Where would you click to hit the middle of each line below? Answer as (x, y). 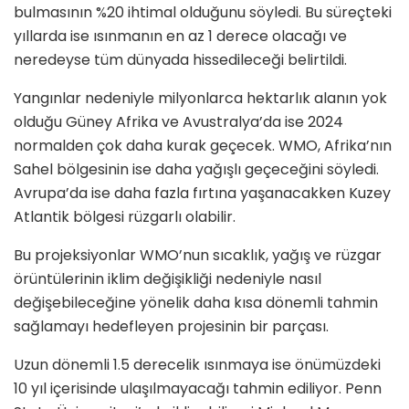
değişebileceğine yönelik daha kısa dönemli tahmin (196, 303)
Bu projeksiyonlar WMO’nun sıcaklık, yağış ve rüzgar (198, 256)
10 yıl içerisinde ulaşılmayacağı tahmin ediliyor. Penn (198, 389)
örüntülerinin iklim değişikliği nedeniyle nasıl (168, 279)
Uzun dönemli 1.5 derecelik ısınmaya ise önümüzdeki (197, 365)
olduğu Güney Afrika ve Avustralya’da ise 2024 (178, 122)
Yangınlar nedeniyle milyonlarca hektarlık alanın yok (200, 99)
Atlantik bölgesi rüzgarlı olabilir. (125, 217)
